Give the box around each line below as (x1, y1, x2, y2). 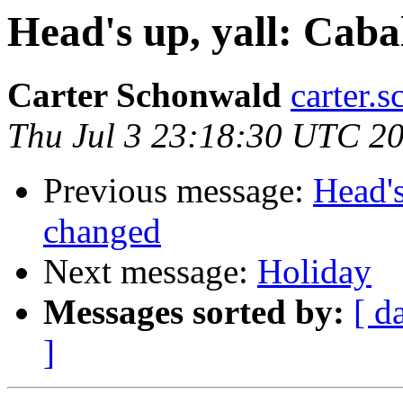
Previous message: (43, 171, 313, 210)
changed (43, 211, 161, 251)
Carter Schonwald (7, 76, 282, 115)
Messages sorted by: (43, 292, 345, 332)
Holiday (257, 252, 372, 291)
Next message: (43, 252, 257, 291)
